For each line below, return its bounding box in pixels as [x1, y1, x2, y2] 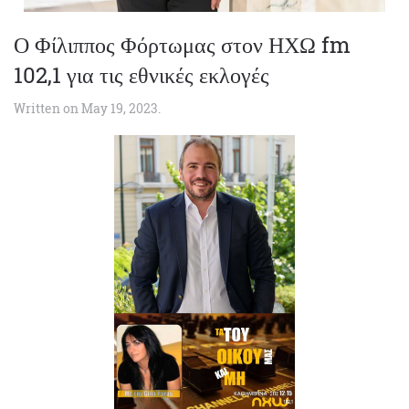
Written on [14, 100, 81, 117]
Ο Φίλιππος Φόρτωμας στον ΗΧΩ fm [14, 30, 351, 59]
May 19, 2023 [81, 100, 158, 117]
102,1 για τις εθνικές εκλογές [14, 60, 269, 89]
